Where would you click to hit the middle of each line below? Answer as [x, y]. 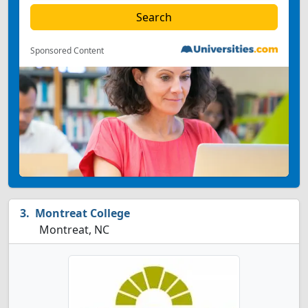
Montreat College [82, 213]
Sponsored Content [67, 51]
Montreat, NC [73, 230]
